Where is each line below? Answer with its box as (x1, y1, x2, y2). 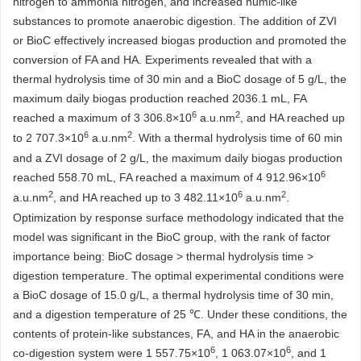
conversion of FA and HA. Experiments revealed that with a (13, 53, 312, 66)
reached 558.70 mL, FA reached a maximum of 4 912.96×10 (13, 171, 321, 184)
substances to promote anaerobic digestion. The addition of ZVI (13, 15, 337, 27)
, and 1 (291, 346, 326, 359)
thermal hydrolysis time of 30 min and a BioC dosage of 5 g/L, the (13, 73, 346, 85)
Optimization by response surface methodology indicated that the (13, 211, 344, 224)
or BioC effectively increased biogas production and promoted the (13, 34, 346, 47)
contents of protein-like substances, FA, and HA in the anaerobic (13, 327, 339, 340)
